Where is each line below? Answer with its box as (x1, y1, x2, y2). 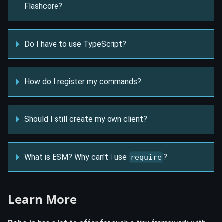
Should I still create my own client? (24, 114, 147, 124)
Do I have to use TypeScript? (24, 39, 126, 49)
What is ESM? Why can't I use (24, 152, 129, 162)
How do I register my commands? (24, 76, 141, 86)
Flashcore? (24, 1, 62, 11)
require (130, 153, 162, 162)
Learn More (8, 191, 77, 208)
